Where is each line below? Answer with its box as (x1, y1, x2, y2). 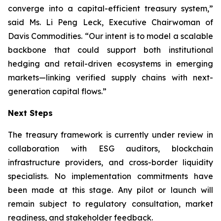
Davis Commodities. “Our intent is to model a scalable (8, 31, 213, 41)
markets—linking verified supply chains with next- (8, 73, 213, 82)
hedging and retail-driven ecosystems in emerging (8, 59, 213, 69)
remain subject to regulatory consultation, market (8, 199, 213, 209)
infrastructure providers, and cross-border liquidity (8, 157, 213, 167)
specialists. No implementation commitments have (8, 171, 213, 181)
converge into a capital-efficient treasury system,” (8, 3, 213, 13)
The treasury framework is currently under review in (8, 130, 213, 140)
